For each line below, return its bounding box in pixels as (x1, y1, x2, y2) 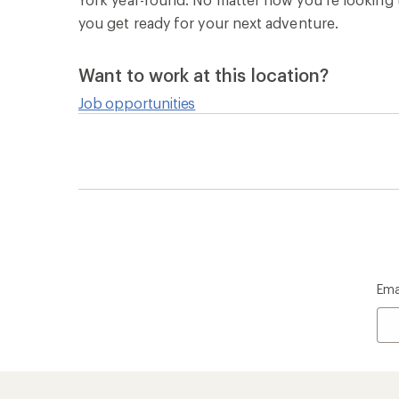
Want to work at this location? (78, 64, 329, 86)
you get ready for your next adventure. (78, 14, 339, 32)
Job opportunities (78, 94, 196, 112)
